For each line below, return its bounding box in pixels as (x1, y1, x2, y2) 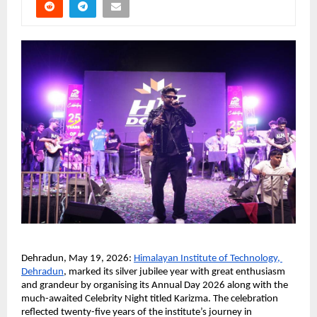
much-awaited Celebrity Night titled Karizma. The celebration (21, 294, 278, 305)
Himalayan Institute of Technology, (134, 253, 280, 265)
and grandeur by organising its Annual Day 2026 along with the (21, 280, 288, 292)
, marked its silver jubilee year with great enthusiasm (64, 267, 285, 278)
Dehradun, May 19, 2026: (21, 253, 132, 265)
